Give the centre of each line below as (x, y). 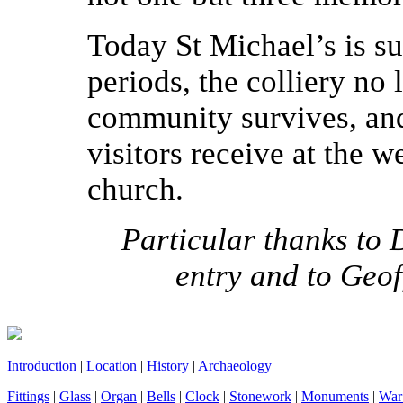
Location (112, 366)
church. (135, 190)
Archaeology (235, 366)
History (168, 366)
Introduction (42, 366)
